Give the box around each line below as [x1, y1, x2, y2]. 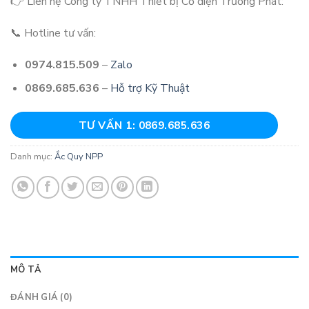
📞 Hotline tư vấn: [10, 25, 96, 41]
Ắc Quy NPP [54, 150, 103, 163]
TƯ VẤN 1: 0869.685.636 [78, 118, 210, 133]
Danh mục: [10, 150, 54, 163]
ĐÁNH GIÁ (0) [10, 290, 73, 303]
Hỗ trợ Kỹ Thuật [110, 81, 190, 97]
